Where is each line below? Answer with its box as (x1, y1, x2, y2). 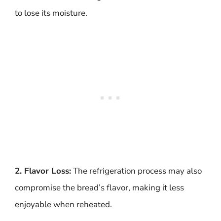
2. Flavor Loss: (15, 165, 71, 177)
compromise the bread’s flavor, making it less (15, 182, 184, 193)
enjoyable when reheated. (15, 198, 112, 210)
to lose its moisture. (15, 7, 87, 19)
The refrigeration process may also (71, 165, 202, 177)
